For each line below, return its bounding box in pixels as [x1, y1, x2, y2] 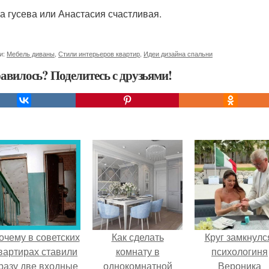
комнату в [115, 244, 160, 258]
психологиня [211, 244, 268, 258]
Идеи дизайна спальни [144, 49, 213, 58]
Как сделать [111, 230, 164, 244]
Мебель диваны [7, 49, 55, 58]
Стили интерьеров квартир [58, 49, 140, 58]
